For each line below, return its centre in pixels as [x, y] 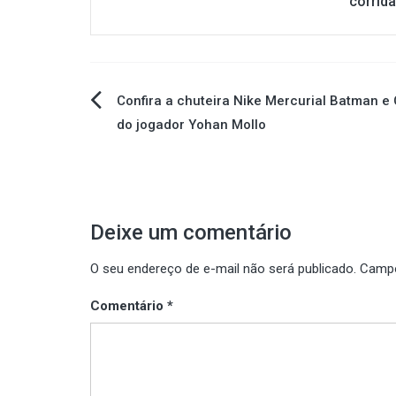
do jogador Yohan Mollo [191, 125]
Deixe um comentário [191, 232]
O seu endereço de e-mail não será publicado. [223, 269]
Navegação [155, 108]
